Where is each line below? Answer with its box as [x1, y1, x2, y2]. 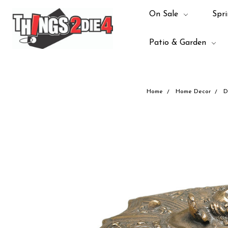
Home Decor [175, 89, 211, 95]
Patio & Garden [149, 39, 209, 47]
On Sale [149, 10, 181, 18]
